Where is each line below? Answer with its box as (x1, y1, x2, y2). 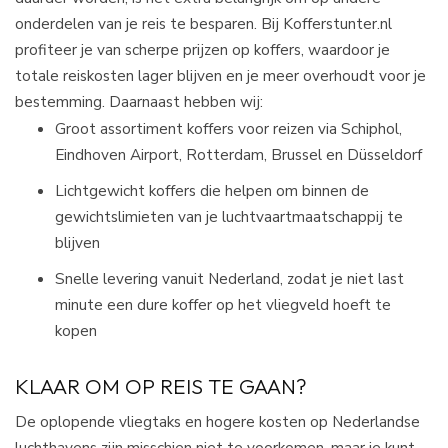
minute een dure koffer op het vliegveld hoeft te (55, 293, 391, 315)
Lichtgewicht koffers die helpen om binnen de (55, 179, 369, 201)
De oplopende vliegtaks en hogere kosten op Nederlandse (15, 410, 420, 432)
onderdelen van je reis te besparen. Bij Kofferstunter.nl (15, 13, 392, 35)
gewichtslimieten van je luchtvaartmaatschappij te (55, 205, 403, 227)
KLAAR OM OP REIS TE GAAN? (15, 372, 307, 399)
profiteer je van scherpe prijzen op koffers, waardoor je (15, 39, 390, 61)
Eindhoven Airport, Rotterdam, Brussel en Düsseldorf (55, 143, 422, 165)
